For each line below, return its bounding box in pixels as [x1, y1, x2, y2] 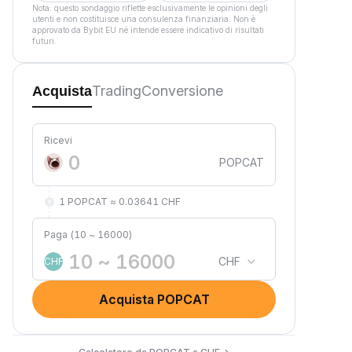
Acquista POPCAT [98, 291, 210, 307]
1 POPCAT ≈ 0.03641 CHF [59, 196, 181, 207]
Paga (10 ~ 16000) [44, 229, 132, 240]
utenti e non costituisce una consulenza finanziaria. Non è [32, 14, 255, 24]
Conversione [141, 82, 223, 99]
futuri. [32, 36, 57, 46]
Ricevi [44, 134, 72, 146]
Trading [92, 82, 141, 99]
